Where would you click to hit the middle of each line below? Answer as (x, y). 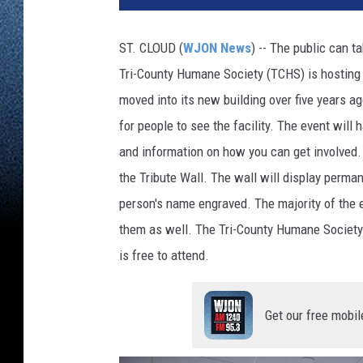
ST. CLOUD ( (151, 48)
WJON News (217, 48)
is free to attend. (164, 256)
